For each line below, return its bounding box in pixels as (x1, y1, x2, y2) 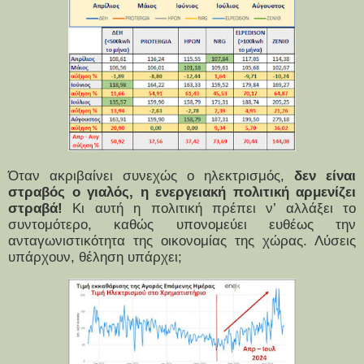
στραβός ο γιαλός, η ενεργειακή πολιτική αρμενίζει (8, 184, 356, 201)
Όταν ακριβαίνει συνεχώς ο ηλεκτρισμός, (8, 168, 294, 184)
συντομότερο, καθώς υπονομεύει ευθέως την (8, 217, 356, 233)
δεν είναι (294, 168, 356, 184)
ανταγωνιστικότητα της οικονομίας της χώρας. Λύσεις (8, 233, 356, 249)
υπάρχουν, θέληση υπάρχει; (8, 249, 182, 266)
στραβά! (8, 201, 63, 217)
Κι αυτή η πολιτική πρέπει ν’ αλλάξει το (63, 201, 356, 217)
